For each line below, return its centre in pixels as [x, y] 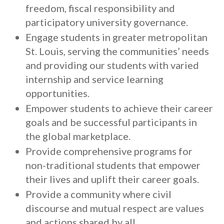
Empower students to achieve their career [119, 108]
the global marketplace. [78, 136]
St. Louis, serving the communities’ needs [117, 51]
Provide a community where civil [98, 194]
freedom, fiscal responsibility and [100, 8]
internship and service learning [94, 79]
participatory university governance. [107, 22]
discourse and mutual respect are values [115, 208]
